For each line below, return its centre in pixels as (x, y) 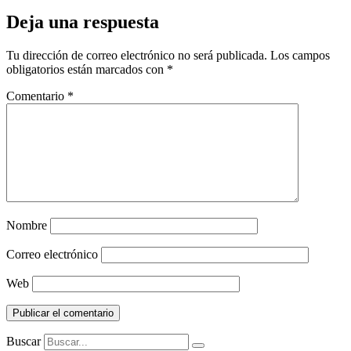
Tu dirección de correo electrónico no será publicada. (137, 56)
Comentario (37, 96)
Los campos (300, 56)
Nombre (27, 226)
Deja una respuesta (83, 22)
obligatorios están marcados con (87, 70)
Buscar (24, 342)
